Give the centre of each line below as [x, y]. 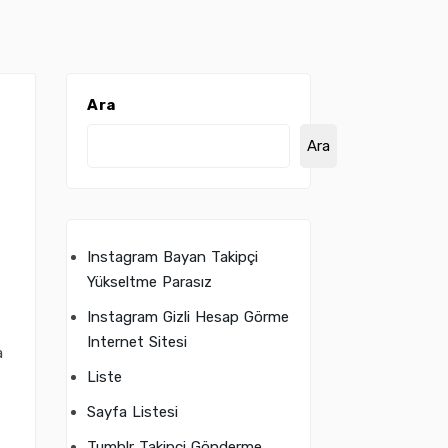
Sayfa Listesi [132, 412]
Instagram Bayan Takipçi [172, 257]
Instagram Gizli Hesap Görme [188, 317]
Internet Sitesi [137, 342]
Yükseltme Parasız [149, 282]
